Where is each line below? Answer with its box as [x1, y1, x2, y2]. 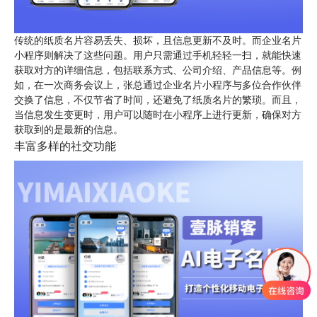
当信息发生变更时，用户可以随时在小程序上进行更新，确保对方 [14, 109, 301, 120]
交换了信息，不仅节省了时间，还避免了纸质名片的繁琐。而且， [14, 94, 301, 105]
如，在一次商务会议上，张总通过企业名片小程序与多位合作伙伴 [14, 79, 301, 91]
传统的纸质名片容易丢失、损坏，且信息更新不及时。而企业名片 [14, 35, 301, 46]
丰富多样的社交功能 [14, 139, 116, 153]
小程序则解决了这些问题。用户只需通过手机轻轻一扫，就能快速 [14, 50, 301, 61]
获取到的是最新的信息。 [14, 124, 123, 135]
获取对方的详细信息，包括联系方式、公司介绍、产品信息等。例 [14, 64, 301, 76]
